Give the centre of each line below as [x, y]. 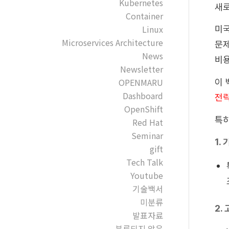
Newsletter [141, 69]
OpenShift [143, 109]
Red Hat [147, 122]
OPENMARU [141, 82]
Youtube [146, 175]
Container [144, 16]
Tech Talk [144, 162]
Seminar [147, 135]
